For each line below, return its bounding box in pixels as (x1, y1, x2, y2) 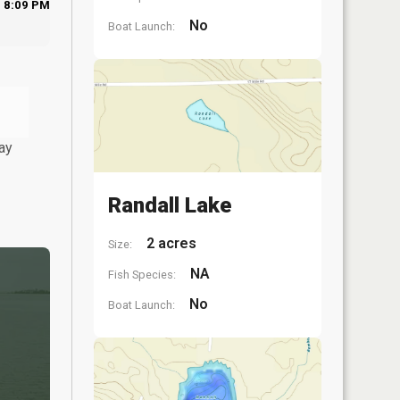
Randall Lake (108, 193, 231, 218)
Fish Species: (108, 268, 176, 281)
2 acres (143, 235, 196, 252)
